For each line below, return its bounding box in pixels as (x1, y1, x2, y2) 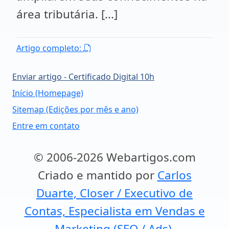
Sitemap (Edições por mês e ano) (12, 104, 139, 115)
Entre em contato (12, 120, 80, 131)
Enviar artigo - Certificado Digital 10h (12, 71, 154, 82)
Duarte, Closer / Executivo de (36, 185, 193, 201)
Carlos (157, 167, 192, 183)
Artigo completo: (16, 42, 83, 54)
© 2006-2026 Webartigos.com (33, 149, 196, 165)
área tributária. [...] (16, 6, 118, 22)
